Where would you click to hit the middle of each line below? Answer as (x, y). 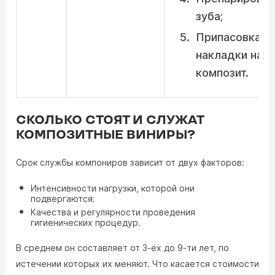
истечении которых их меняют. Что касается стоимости (137, 264)
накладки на (229, 55)
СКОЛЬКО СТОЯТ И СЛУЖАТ (110, 120)
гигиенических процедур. (86, 223)
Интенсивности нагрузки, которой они (113, 188)
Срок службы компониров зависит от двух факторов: (130, 162)
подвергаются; (63, 199)
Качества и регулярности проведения (113, 212)
